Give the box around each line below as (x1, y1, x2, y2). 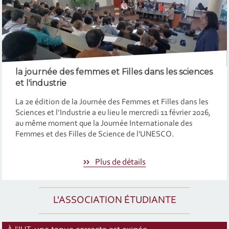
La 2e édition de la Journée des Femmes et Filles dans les (15, 98, 209, 107)
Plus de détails (94, 157, 146, 167)
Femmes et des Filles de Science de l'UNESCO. (15, 130, 174, 139)
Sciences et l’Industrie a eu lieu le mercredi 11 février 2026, (15, 109, 211, 118)
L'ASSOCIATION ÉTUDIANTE (53, 195, 176, 206)
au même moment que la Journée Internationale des (15, 120, 193, 128)
